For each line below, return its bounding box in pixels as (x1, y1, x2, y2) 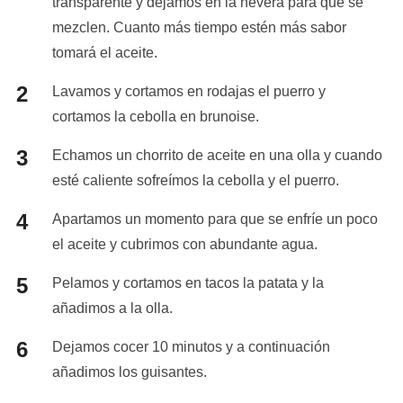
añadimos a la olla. (51, 300, 173, 317)
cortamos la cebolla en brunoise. (51, 109, 259, 125)
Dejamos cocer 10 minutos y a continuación (51, 339, 330, 355)
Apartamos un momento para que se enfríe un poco (51, 211, 378, 228)
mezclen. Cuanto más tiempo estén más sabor (51, 20, 346, 36)
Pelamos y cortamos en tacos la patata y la (51, 275, 324, 291)
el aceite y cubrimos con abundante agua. (51, 237, 318, 253)
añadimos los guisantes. (51, 364, 207, 381)
